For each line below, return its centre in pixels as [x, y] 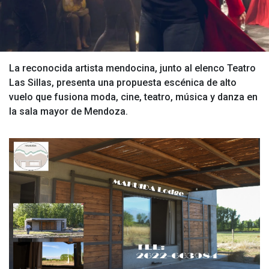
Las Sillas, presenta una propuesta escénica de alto [123, 83]
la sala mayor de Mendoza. [68, 112]
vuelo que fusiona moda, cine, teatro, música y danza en [133, 97]
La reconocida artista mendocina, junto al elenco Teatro [132, 68]
